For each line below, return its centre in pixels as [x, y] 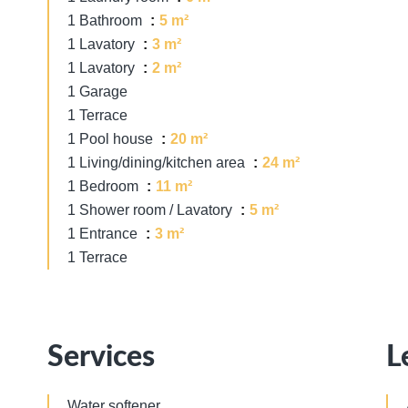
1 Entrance [104, 234]
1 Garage [97, 92]
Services [101, 357]
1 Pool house [112, 139]
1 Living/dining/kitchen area [158, 163]
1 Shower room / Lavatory [152, 210]
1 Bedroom [105, 186]
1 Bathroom [107, 20]
